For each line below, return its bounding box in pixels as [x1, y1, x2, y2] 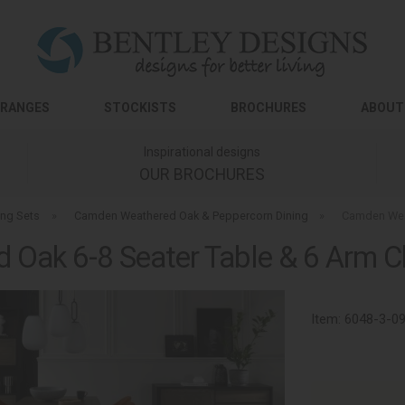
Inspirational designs [143, 145, 260, 159]
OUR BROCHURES [138, 165, 265, 184]
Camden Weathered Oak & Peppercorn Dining [73, 209, 308, 222]
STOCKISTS [104, 100, 176, 115]
